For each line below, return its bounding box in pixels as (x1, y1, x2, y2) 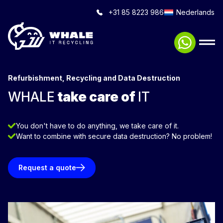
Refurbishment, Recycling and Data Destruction (8, 74, 180, 82)
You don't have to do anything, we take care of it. (16, 121, 179, 130)
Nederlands (176, 8, 215, 17)
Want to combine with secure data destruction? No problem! (16, 132, 212, 140)
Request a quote (18, 163, 76, 172)
